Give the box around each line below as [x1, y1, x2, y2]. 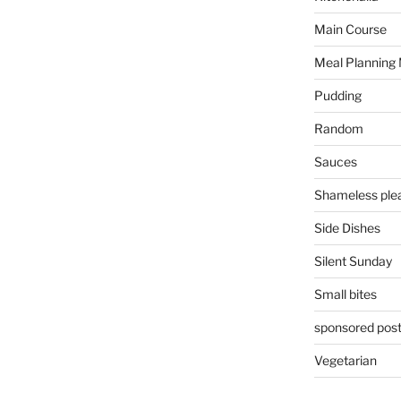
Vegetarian [313, 353, 377, 369]
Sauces [313, 154, 357, 170]
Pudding [313, 88, 362, 104]
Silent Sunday [313, 253, 392, 269]
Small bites [313, 286, 377, 303]
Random [313, 121, 363, 137]
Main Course [313, 21, 387, 38]
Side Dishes [313, 220, 380, 236]
